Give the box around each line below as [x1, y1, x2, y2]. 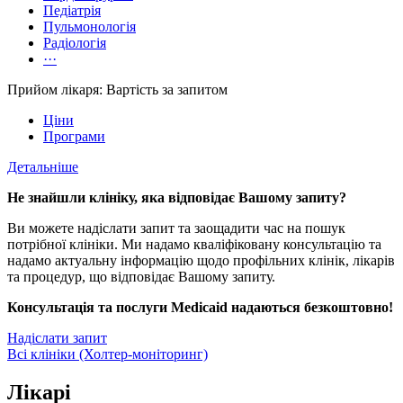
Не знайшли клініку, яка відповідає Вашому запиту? [7, 190, 346, 206]
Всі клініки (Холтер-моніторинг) [7, 346, 208, 363]
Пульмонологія [43, 19, 136, 35]
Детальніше [7, 159, 78, 175]
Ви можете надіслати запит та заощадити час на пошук [7, 220, 345, 237]
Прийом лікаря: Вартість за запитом [7, 82, 228, 98]
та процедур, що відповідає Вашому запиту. [7, 269, 275, 285]
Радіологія [43, 35, 106, 51]
